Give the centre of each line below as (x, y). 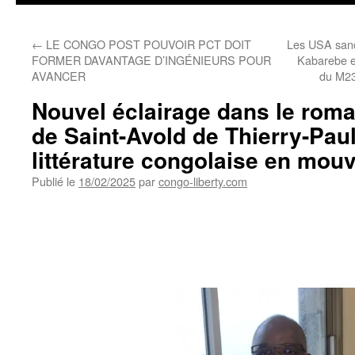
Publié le (53, 181)
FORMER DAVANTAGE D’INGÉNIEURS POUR (151, 60)
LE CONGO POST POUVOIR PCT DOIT (147, 44)
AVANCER (59, 76)
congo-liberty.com (203, 181)
